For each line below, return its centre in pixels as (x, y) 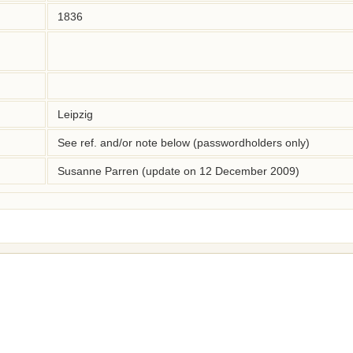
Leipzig (75, 114)
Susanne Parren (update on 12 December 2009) (178, 171)
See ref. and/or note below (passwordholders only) (184, 143)
